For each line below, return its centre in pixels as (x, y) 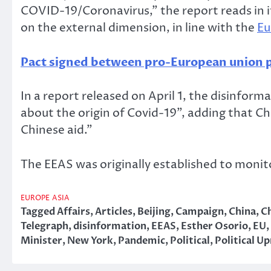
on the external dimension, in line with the (139, 28)
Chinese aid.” (57, 130)
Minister (41, 241)
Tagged (39, 212)
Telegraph (44, 227)
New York (90, 241)
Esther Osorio (214, 227)
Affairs (73, 212)
